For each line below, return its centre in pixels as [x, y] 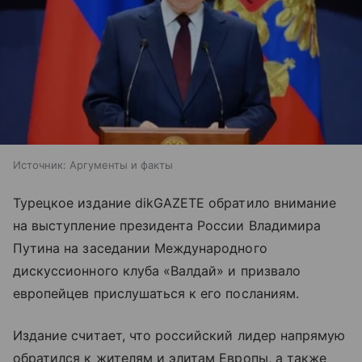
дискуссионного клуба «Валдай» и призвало [157, 270]
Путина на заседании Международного [140, 248]
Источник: [40, 164]
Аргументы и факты [121, 164]
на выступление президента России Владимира [167, 225]
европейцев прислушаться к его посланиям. [156, 293]
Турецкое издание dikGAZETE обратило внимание [175, 202]
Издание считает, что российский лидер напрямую [179, 335]
